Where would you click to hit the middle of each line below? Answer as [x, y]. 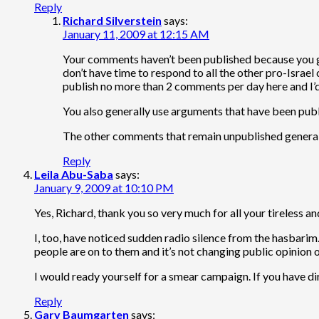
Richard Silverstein [112, 20]
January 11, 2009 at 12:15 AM [136, 33]
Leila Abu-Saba [74, 174]
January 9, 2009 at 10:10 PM [104, 187]
